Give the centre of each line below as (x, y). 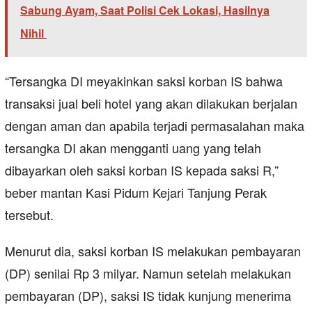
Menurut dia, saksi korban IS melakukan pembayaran (153, 251)
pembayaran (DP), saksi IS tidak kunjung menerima (148, 296)
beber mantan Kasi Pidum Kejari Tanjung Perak (136, 193)
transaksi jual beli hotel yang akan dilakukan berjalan (151, 103)
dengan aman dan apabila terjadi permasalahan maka (155, 126)
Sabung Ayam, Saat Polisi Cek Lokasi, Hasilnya (145, 10)
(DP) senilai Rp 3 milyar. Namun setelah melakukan (148, 273)
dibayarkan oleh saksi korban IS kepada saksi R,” (142, 170)
